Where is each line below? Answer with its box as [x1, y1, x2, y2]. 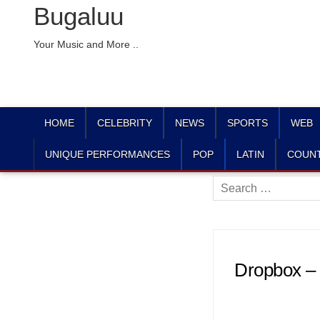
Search [212, 178, 249, 190]
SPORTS [227, 117, 268, 129]
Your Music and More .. [34, 39, 139, 50]
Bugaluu [34, 2, 124, 30]
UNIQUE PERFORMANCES [45, 149, 170, 160]
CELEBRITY [97, 117, 152, 129]
